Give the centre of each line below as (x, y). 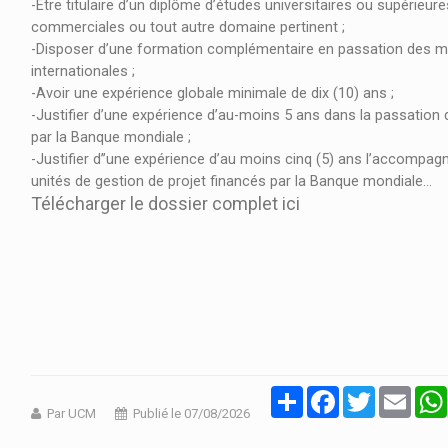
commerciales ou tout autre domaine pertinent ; (188, 28)
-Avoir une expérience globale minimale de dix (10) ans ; (212, 94)
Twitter (394, 394)
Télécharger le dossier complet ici (165, 204)
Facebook (368, 394)
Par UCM (71, 414)
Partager (327, 394)
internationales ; (83, 72)
